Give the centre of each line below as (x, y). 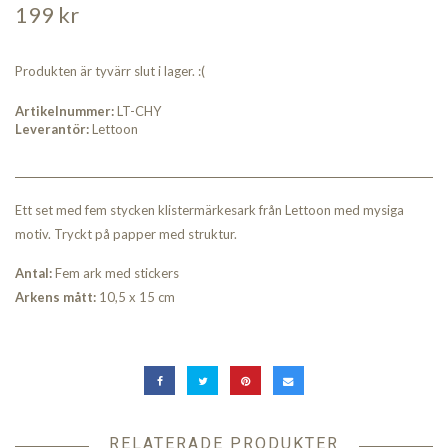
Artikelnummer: (64, 111)
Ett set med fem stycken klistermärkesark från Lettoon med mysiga (209, 210)
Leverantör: (52, 129)
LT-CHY (139, 111)
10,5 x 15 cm (135, 297)
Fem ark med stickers (115, 273)
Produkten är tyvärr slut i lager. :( (110, 71)
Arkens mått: (55, 297)
